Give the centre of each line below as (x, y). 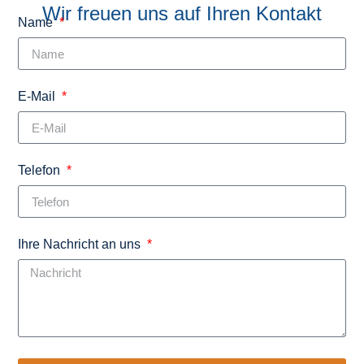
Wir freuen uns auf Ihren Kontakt (182, 14)
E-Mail (39, 97)
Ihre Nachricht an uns (81, 245)
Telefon (41, 171)
